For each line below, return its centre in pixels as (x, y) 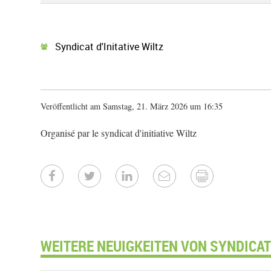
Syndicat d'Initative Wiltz (106, 47)
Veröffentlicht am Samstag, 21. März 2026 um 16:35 (132, 106)
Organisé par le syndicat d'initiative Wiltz (119, 133)
